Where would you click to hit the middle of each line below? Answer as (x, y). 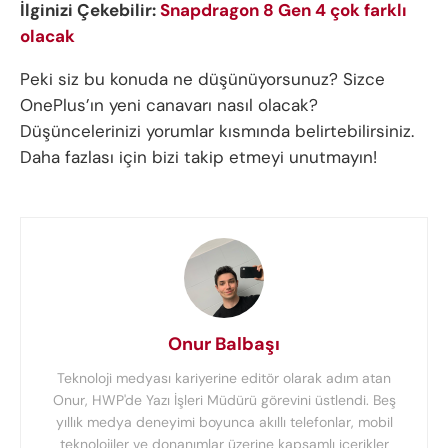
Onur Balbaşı (224, 343)
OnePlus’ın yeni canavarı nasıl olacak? (169, 104)
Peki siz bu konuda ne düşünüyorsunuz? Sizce (202, 78)
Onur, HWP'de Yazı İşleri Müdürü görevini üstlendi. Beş (224, 399)
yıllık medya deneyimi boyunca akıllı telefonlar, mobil (224, 421)
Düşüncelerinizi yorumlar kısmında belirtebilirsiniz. (217, 130)
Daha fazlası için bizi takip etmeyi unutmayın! (198, 156)
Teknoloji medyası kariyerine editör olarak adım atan (224, 377)
